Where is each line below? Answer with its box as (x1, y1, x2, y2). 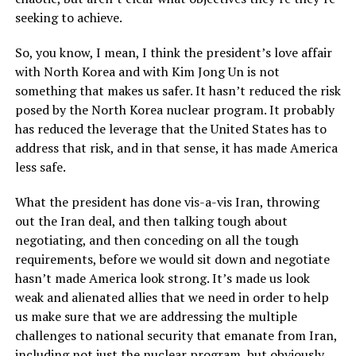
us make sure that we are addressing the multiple (14, 308, 297, 326)
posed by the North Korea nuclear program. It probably (14, 101, 335, 119)
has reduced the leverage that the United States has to (14, 120, 327, 138)
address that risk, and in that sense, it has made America (14, 139, 338, 157)
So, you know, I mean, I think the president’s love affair (14, 44, 332, 62)
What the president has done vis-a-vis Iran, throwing (14, 193, 319, 211)
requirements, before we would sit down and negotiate (14, 250, 330, 269)
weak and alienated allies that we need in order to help (14, 288, 329, 307)
